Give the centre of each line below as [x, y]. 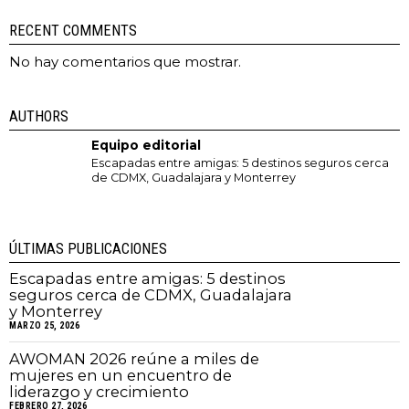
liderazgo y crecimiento [99, 392]
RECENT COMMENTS [73, 31]
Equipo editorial [146, 146]
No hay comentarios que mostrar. [125, 62]
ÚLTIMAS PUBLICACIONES [88, 249]
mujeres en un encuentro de [121, 376]
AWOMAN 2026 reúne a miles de [134, 359]
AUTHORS [39, 117]
